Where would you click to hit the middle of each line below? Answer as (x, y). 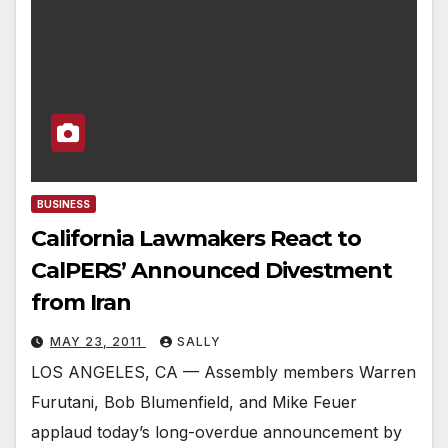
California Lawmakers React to (196, 238)
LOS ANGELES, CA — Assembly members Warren (223, 371)
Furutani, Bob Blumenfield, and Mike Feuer (194, 401)
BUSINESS (63, 203)
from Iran (81, 302)
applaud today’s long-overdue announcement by (216, 431)
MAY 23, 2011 (98, 341)
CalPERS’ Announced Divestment (212, 270)
